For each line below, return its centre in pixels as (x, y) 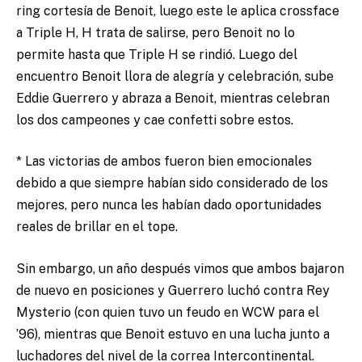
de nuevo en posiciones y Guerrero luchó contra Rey (173, 290)
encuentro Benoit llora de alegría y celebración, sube (175, 76)
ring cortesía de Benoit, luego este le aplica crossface (178, 11)
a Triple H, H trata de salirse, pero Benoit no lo (156, 32)
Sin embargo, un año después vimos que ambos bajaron (180, 268)
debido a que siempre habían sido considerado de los (172, 183)
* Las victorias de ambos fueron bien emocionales (164, 162)
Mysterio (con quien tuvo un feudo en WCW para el (168, 312)
